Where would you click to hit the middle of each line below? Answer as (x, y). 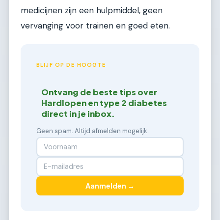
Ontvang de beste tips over (99, 92)
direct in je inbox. (78, 113)
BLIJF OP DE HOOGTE (71, 65)
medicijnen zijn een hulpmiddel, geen (92, 10)
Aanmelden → (110, 186)
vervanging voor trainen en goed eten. (95, 25)
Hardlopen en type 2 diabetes (104, 103)
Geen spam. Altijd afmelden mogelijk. (93, 131)
